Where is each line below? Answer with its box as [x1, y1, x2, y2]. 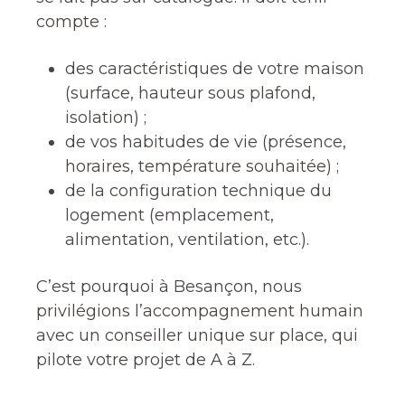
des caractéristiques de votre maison [65, 59, 364, 79]
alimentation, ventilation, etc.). [65, 230, 309, 250]
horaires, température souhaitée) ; [65, 156, 339, 176]
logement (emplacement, [65, 205, 274, 225]
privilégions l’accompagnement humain [36, 301, 363, 321]
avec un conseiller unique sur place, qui [36, 325, 358, 345]
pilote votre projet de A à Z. [36, 350, 255, 370]
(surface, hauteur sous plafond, [65, 83, 316, 103]
